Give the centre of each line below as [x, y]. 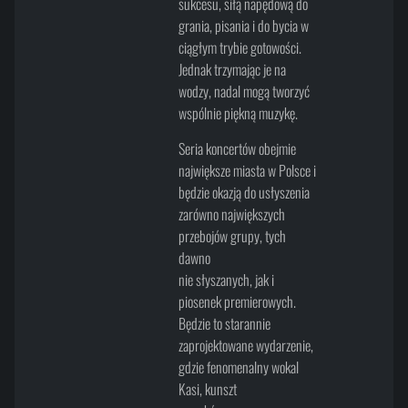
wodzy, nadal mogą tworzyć [244, 92]
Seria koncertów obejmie [237, 148]
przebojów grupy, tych [232, 235]
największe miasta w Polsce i [247, 170]
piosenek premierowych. [237, 301]
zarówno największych [231, 214]
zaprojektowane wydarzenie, [245, 345]
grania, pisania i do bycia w [243, 26]
